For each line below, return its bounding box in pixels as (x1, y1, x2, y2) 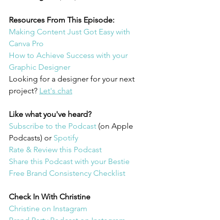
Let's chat (39, 86, 72, 95)
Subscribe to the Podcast (9, 121, 98, 131)
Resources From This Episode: (9, 15, 114, 25)
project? (9, 86, 39, 95)
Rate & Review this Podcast (9, 145, 104, 154)
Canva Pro (9, 39, 44, 48)
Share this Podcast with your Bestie (9, 157, 130, 166)
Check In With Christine (9, 192, 92, 201)
